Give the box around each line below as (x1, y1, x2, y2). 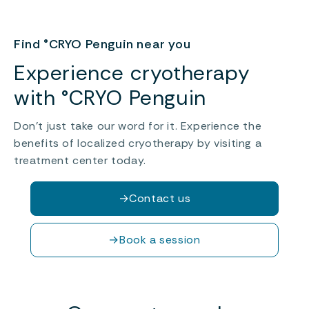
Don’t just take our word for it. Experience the (14, 118, 262, 133)
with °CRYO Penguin (14, 83, 206, 111)
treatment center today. (14, 152, 146, 168)
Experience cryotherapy (14, 59, 269, 86)
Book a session (119, 232, 201, 247)
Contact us (129, 190, 191, 206)
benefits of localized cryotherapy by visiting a (14, 135, 262, 150)
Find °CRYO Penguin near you (14, 35, 191, 52)
